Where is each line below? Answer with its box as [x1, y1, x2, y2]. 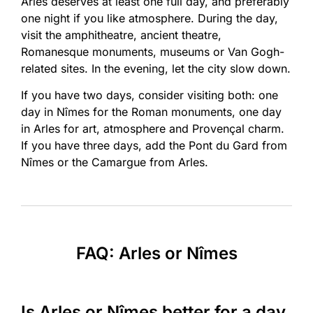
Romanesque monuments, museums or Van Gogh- [21, 44, 284, 59]
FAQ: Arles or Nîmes [75, 243, 238, 264]
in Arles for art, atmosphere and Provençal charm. [21, 122, 284, 136]
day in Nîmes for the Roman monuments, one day [21, 105, 282, 119]
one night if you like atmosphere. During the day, [21, 10, 278, 25]
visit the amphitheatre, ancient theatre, [21, 27, 221, 42]
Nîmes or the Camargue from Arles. [21, 155, 208, 170]
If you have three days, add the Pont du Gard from [21, 138, 287, 153]
